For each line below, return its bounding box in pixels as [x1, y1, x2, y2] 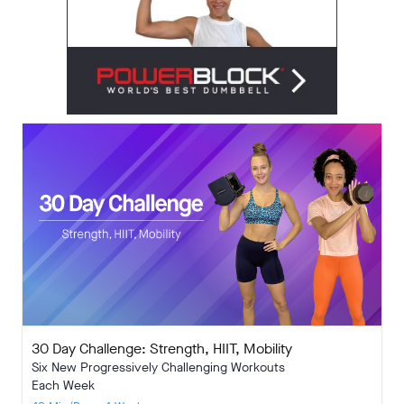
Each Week [32, 376, 95, 394]
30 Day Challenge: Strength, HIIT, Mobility [32, 338, 292, 358]
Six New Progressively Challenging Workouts [32, 358, 285, 376]
